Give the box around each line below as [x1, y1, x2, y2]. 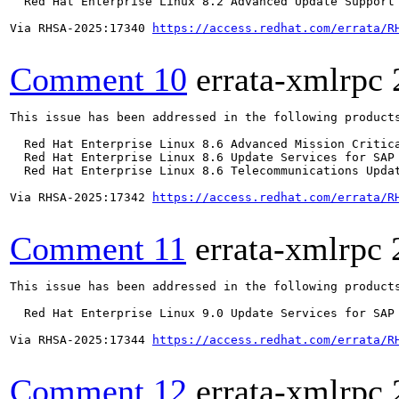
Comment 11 [10, 230, 186, 267]
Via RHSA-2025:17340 [10, 21, 152, 35]
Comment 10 [10, 61, 187, 98]
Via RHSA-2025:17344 [10, 333, 152, 346]
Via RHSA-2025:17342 [10, 191, 152, 204]
